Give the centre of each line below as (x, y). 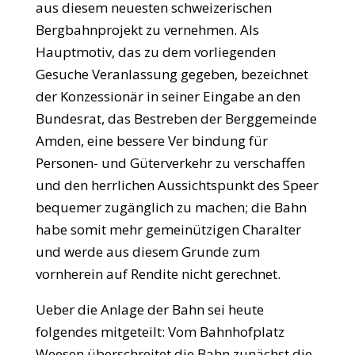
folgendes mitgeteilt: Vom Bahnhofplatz (160, 332)
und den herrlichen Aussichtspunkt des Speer (177, 185)
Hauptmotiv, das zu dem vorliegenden (155, 52)
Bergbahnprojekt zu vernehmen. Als (147, 30)
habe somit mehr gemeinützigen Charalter (168, 229)
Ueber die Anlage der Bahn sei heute (149, 309)
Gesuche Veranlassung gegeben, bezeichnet (172, 74)
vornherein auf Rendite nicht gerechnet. (158, 274)
